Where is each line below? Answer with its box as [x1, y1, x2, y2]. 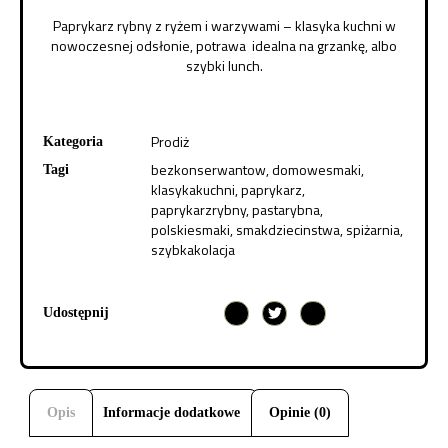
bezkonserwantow [151, 158, 266, 180]
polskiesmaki [151, 218, 230, 240]
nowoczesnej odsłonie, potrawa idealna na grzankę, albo [51, 35, 397, 57]
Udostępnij [43, 305, 109, 321]
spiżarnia [346, 218, 400, 240]
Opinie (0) [268, 405, 331, 421]
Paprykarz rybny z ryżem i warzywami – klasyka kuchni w [52, 15, 396, 37]
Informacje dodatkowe [103, 405, 241, 421]
